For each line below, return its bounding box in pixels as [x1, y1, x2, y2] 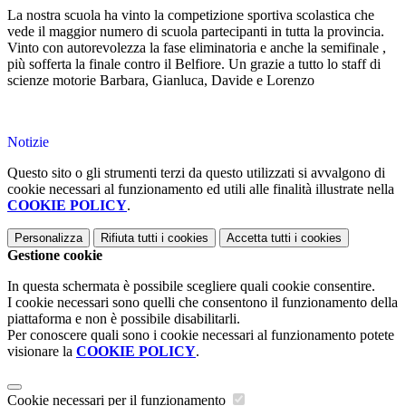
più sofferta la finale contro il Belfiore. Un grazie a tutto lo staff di [7, 56, 381, 72]
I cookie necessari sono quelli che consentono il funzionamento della [7, 295, 398, 311]
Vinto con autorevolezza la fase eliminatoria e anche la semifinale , [7, 40, 386, 56]
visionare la [7, 343, 76, 360]
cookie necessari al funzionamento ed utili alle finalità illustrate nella [7, 181, 394, 198]
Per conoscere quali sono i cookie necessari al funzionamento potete [7, 327, 394, 343]
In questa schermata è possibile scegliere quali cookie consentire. [7, 278, 375, 295]
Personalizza [14, 231, 82, 246]
